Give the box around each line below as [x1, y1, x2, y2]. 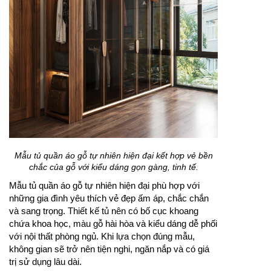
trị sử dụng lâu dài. [9, 256, 82, 267]
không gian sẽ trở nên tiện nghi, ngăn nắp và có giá [9, 244, 209, 255]
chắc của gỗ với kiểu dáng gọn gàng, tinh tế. [28, 162, 198, 172]
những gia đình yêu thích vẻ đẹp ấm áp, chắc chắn [9, 193, 209, 204]
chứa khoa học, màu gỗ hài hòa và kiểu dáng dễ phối [9, 218, 217, 229]
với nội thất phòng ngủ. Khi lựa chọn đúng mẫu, [9, 231, 195, 242]
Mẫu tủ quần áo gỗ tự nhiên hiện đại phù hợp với [9, 180, 200, 191]
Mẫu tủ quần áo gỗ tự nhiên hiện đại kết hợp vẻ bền [14, 151, 213, 161]
